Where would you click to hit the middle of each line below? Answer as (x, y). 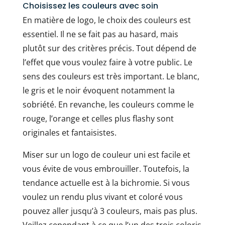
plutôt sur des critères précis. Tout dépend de (109, 48)
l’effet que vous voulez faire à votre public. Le (107, 62)
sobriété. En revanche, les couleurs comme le (108, 104)
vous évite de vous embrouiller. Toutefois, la (106, 168)
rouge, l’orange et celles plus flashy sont (98, 118)
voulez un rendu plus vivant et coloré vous (102, 197)
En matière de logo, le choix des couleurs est (106, 20)
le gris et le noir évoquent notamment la (98, 90)
